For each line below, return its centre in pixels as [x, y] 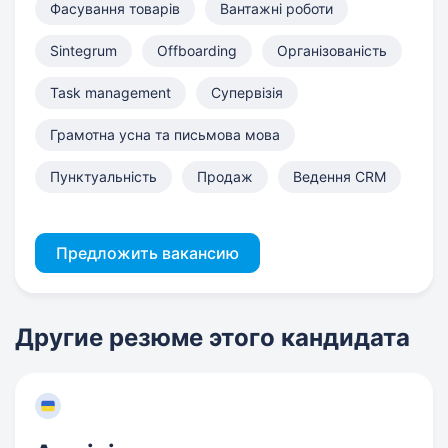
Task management [110, 92]
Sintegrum [83, 50]
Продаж [225, 176]
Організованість [332, 50]
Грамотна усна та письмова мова [165, 134]
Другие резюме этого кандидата [212, 337]
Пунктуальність [103, 176]
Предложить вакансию [147, 253]
